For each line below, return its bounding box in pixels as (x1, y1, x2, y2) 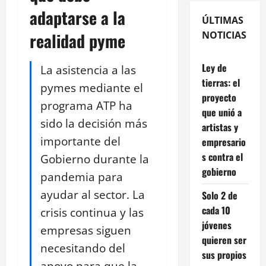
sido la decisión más (40, 115, 147, 131)
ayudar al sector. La (40, 186, 145, 202)
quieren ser (201, 232, 246, 247)
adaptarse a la (30, 5, 125, 30)
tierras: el (201, 75, 240, 90)
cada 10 (201, 202, 230, 217)
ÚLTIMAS (201, 13, 243, 27)
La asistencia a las (40, 61, 136, 78)
